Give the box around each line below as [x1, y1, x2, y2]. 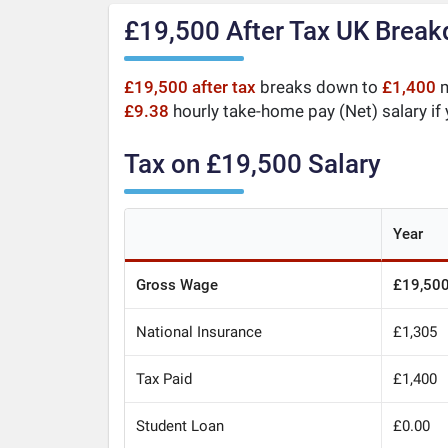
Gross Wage [136, 275, 219, 294]
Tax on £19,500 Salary [123, 148, 381, 179]
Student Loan [136, 416, 225, 435]
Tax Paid [136, 369, 193, 388]
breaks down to [255, 77, 382, 98]
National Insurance [136, 322, 263, 341]
